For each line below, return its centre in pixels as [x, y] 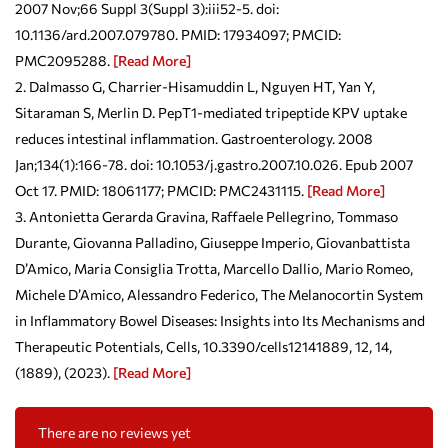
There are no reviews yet [114, 432]
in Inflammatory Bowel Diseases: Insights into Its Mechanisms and [220, 320]
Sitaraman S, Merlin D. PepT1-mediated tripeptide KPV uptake [211, 112]
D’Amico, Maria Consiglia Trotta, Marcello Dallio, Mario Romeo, [214, 268]
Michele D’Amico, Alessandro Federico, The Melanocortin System [219, 294]
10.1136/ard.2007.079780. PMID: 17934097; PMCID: [178, 34]
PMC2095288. [64, 60]
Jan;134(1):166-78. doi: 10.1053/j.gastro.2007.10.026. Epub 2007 [214, 164]
